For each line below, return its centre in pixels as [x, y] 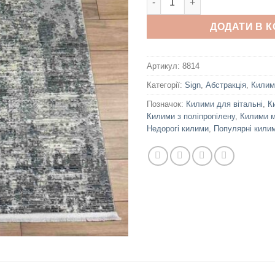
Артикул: [165, 66]
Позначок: [166, 104]
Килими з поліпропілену [191, 116]
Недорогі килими [178, 128]
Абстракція [226, 85]
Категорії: [166, 85]
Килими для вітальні [224, 104]
